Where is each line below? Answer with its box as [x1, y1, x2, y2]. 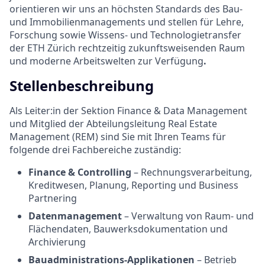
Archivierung [28, 235, 86, 248]
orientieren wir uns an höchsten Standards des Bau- [9, 2, 243, 15]
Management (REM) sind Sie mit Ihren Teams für [9, 130, 226, 143]
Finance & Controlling [28, 165, 131, 179]
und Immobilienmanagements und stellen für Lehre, [9, 15, 244, 28]
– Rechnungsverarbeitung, [131, 165, 252, 179]
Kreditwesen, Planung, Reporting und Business [28, 178, 238, 192]
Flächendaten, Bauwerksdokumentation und [28, 222, 228, 235]
